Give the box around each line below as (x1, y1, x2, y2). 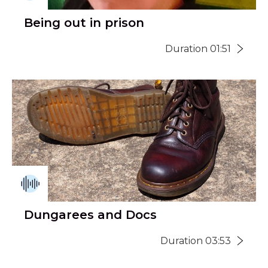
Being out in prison (24, 15, 144, 30)
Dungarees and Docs (24, 207, 157, 222)
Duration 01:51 (165, 42, 231, 54)
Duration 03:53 (160, 234, 231, 246)
